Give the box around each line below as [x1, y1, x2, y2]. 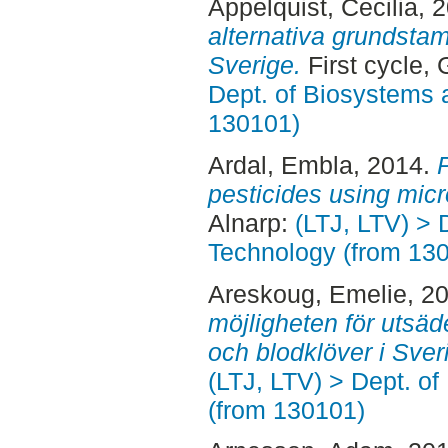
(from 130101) [207, 395, 365, 424]
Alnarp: [207, 208, 295, 237]
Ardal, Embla [207, 150, 353, 179]
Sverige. [207, 51, 301, 80]
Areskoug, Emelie [207, 279, 407, 308]
